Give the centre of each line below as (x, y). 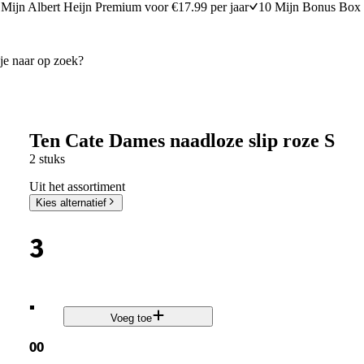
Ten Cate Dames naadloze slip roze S (182, 140)
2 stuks (47, 158)
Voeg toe (132, 318)
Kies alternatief (71, 202)
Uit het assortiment (77, 186)
